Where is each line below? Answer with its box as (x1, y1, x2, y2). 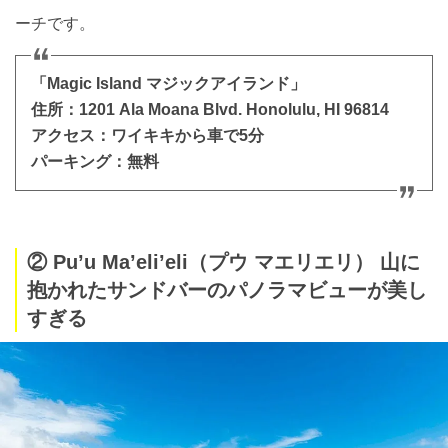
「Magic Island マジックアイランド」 (31, 75, 306, 93)
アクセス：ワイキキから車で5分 (31, 127, 264, 145)
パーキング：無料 (31, 153, 159, 171)
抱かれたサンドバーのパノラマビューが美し (27, 279, 427, 302)
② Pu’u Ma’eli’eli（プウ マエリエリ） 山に (27, 251, 420, 274)
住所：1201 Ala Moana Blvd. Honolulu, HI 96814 (31, 101, 389, 119)
